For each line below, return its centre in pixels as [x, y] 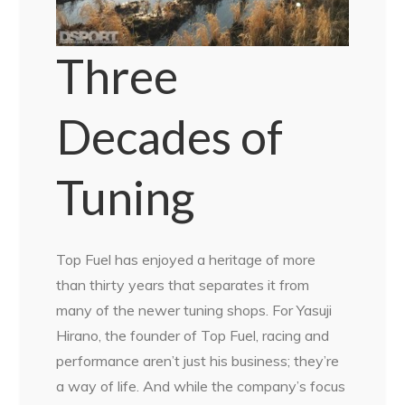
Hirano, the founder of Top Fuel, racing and [193, 336]
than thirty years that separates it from [183, 285]
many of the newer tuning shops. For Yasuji [194, 311]
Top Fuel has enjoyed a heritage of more [186, 260]
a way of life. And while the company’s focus [201, 386]
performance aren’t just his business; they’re [198, 361]
